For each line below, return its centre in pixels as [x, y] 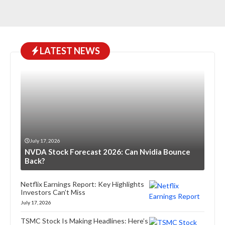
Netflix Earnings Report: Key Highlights [82, 184]
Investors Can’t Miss [53, 192]
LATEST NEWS [70, 50]
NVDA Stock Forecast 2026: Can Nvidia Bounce [107, 151]
